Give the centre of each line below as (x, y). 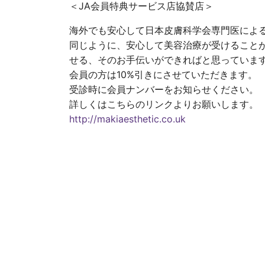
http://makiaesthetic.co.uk (127, 119)
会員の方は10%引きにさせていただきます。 (163, 75)
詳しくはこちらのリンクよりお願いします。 (164, 104)
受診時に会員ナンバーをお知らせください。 (164, 89)
